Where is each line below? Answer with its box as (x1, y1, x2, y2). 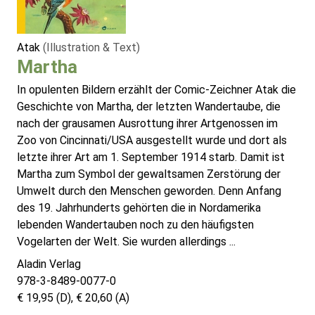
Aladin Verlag (17, 257, 81, 271)
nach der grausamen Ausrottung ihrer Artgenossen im (17, 117, 278, 131)
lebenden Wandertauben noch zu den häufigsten (17, 218, 254, 232)
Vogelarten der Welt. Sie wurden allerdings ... (17, 235, 236, 249)
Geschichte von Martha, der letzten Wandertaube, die (17, 100, 281, 114)
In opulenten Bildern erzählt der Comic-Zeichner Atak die (17, 83, 296, 97)
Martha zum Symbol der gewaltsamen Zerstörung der (17, 167, 281, 181)
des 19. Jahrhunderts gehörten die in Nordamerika (17, 201, 261, 215)
